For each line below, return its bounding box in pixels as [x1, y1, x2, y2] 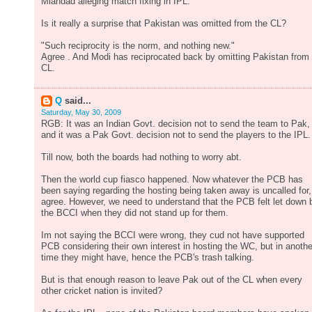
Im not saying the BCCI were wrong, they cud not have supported [41, 231, 304, 240]
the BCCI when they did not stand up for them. [41, 208, 228, 218]
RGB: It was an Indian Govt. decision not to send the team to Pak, [41, 119, 310, 129]
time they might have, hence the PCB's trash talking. [41, 253, 254, 263]
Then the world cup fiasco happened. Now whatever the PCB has [41, 175, 303, 185]
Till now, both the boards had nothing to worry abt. [41, 153, 242, 162]
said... [62, 96, 91, 106]
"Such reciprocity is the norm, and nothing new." [41, 41, 235, 51]
